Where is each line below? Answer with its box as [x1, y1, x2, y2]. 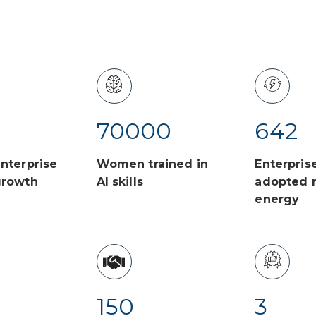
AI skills [96, 175, 143, 189]
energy [255, 193, 300, 207]
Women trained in [96, 157, 208, 171]
